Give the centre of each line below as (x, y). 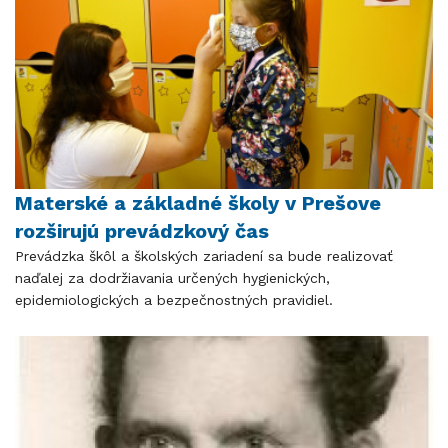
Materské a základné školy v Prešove (198, 202)
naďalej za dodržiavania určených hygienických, (172, 277)
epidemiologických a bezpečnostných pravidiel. (174, 299)
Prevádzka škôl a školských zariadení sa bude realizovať (204, 255)
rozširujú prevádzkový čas (142, 230)
